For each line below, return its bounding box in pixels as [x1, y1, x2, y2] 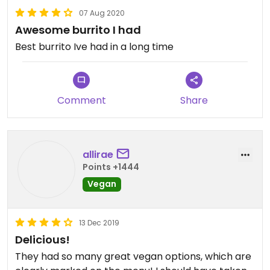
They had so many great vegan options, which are [15, 250, 251, 263]
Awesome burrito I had [15, 22, 141, 37]
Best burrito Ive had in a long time [15, 40, 174, 54]
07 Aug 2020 [79, 8, 125, 18]
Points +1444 [83, 160, 139, 173]
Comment [57, 93, 106, 107]
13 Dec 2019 [79, 218, 119, 228]
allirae [83, 147, 113, 162]
